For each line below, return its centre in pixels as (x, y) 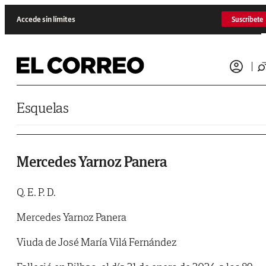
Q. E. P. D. (36, 192)
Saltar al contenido (32, 9)
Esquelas (43, 108)
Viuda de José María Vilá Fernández (97, 242)
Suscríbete (247, 19)
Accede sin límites (46, 19)
